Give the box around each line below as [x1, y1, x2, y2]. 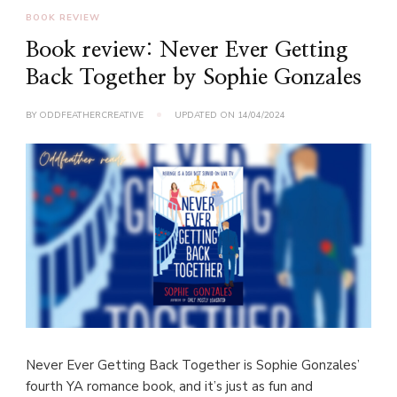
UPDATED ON [175, 109, 237, 122]
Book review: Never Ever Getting [26, 39, 348, 62]
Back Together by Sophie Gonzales [26, 66, 362, 90]
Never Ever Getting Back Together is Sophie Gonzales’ [26, 356, 360, 375]
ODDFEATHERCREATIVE [39, 109, 144, 122]
